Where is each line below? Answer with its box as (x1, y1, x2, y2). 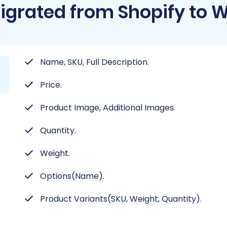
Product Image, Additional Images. (40, 102, 175, 113)
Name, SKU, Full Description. (40, 56, 149, 68)
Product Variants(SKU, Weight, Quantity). (40, 193, 202, 205)
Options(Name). (40, 170, 104, 182)
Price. (40, 79, 62, 91)
